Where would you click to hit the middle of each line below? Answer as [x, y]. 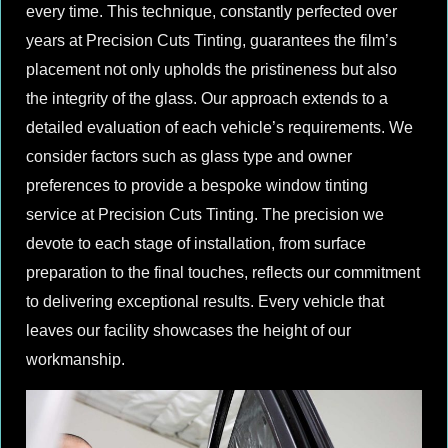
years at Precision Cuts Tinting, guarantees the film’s [211, 41]
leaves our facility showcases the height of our [188, 331]
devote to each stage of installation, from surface [196, 244]
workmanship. [75, 360]
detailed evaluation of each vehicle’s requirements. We [219, 128]
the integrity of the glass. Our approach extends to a [207, 99]
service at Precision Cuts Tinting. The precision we [205, 215]
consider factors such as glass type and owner [189, 157]
